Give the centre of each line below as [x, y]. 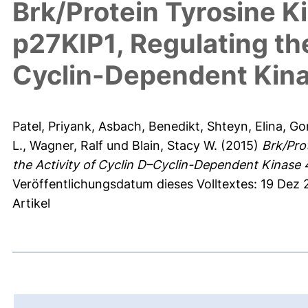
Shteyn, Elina [245, 126]
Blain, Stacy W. [175, 146]
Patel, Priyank [52, 126]
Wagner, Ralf [66, 146]
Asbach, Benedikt [149, 126]
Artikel [31, 203]
